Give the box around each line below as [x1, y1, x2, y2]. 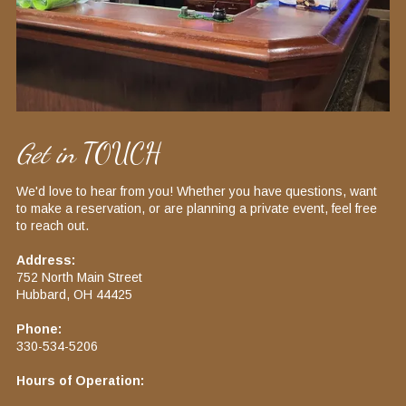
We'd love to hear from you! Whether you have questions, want [16, 184, 377, 199]
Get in [16, 137, 75, 170]
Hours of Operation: [16, 373, 144, 389]
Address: [16, 253, 75, 268]
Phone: [16, 322, 62, 337]
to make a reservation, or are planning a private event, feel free [16, 201, 377, 217]
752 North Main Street [16, 270, 142, 285]
